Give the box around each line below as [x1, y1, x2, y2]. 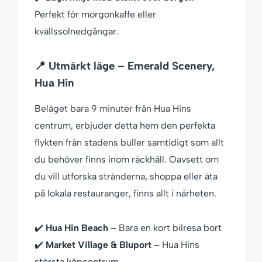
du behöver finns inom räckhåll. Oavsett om [35, 154, 219, 166]
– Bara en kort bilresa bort [108, 222, 222, 234]
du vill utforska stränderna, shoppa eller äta [35, 171, 218, 182]
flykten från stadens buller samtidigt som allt [35, 137, 224, 149]
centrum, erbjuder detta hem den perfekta [35, 120, 215, 132]
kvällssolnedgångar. [35, 26, 119, 37]
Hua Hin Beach [46, 222, 108, 234]
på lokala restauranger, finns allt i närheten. [35, 188, 216, 199]
